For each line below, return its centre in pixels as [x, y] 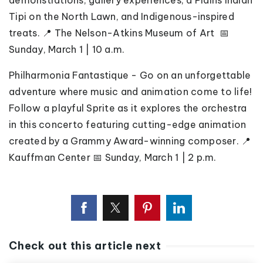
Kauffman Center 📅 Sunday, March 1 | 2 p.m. [113, 158]
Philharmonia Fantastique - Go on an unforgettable [130, 75]
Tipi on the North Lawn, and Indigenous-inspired [122, 17]
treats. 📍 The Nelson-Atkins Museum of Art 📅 [119, 33]
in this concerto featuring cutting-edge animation [128, 125]
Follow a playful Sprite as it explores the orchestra [128, 108]
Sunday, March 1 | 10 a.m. [68, 50]
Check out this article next [85, 246]
